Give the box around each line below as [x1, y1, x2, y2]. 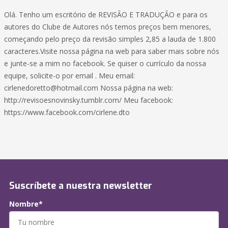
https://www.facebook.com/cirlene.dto [4, 107, 130, 118]
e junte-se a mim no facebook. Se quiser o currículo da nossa [4, 59, 206, 69]
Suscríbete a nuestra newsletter [9, 180, 152, 192]
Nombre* [9, 199, 43, 209]
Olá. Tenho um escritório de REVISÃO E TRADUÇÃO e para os [4, 10, 208, 20]
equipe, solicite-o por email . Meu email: [4, 71, 135, 81]
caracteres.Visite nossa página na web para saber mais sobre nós [4, 46, 219, 56]
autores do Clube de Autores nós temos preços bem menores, [4, 22, 211, 32]
